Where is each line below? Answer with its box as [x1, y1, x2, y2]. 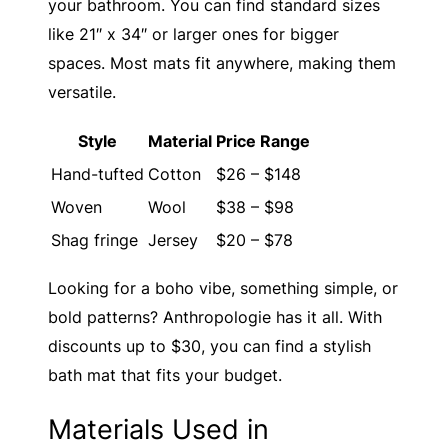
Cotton [148, 163, 201, 184]
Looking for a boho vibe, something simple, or [48, 277, 398, 298]
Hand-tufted [51, 163, 144, 184]
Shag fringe [51, 229, 138, 250]
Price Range [216, 130, 310, 151]
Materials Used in [48, 411, 269, 446]
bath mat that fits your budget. [48, 364, 282, 385]
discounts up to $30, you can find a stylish [48, 335, 371, 356]
